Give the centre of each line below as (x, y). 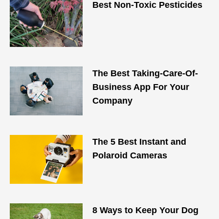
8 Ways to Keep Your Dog (146, 210)
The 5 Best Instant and (140, 142)
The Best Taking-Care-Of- (145, 73)
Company (113, 101)
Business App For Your (141, 87)
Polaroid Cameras (130, 155)
